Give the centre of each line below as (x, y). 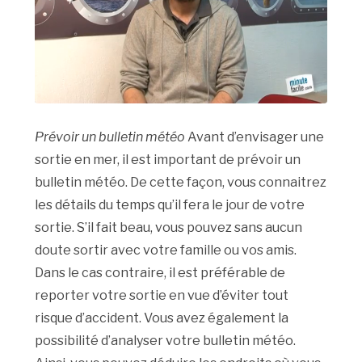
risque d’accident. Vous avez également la (162, 318)
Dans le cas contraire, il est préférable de (160, 273)
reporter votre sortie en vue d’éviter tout (162, 296)
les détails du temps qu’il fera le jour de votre (170, 205)
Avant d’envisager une (256, 137)
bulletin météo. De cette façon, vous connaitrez (181, 183)
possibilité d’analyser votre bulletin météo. (166, 341)
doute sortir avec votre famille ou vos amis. (166, 250)
